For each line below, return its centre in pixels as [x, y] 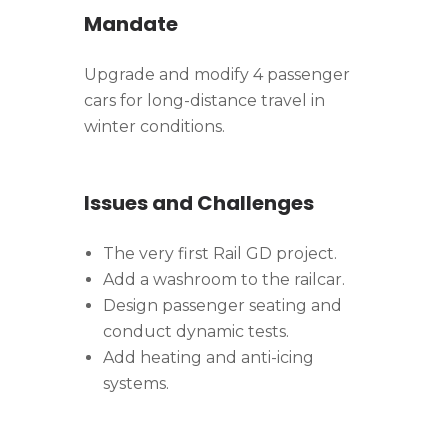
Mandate [131, 24]
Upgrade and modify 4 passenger [217, 75]
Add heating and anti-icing [209, 358]
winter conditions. [154, 127]
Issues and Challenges [199, 203]
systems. [136, 384]
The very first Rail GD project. [220, 254]
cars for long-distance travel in [204, 101]
